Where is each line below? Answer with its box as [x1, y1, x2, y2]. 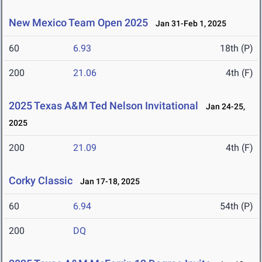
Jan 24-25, [201, 102, 245, 112]
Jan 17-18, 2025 [75, 177, 140, 187]
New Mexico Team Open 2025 [9, 16, 148, 29]
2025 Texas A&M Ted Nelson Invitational [9, 99, 198, 112]
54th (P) [220, 201, 253, 212]
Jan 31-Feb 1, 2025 [150, 19, 226, 29]
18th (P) [220, 43, 253, 54]
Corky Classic [9, 174, 73, 187]
